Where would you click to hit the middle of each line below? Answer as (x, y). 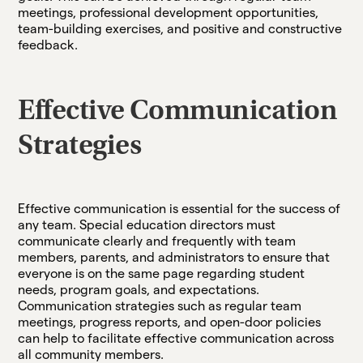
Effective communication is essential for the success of (179, 208)
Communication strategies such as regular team (160, 305)
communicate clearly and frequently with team (157, 241)
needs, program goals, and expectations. (139, 289)
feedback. (48, 45)
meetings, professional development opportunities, (169, 12)
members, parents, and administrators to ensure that (174, 257)
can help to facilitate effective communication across (176, 338)
